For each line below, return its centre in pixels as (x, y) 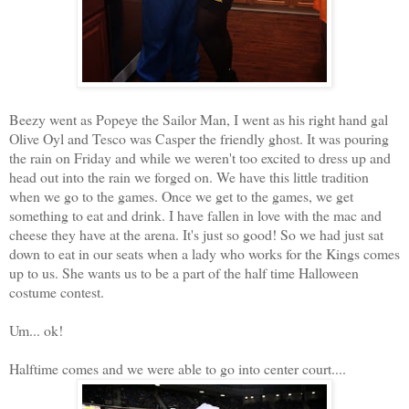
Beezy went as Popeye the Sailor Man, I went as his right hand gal (199, 119)
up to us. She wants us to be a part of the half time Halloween (184, 272)
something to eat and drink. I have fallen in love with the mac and (195, 215)
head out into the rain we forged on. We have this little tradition (189, 176)
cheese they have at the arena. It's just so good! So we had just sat (196, 234)
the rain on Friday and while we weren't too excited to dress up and (200, 157)
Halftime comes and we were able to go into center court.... (178, 368)
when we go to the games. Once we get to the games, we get (181, 195)
